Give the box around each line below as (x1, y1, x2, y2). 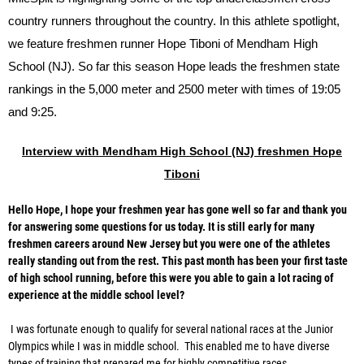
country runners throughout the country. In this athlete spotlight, (8, 14, 340, 28)
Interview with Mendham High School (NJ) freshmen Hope (22, 145, 342, 158)
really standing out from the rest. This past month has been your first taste (8, 254, 348, 268)
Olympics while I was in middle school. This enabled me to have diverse (8, 340, 330, 353)
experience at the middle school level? (8, 288, 187, 302)
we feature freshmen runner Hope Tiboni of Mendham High (8, 37, 318, 51)
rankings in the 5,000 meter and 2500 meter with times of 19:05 (8, 82, 340, 97)
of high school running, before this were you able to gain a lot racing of (8, 271, 334, 285)
